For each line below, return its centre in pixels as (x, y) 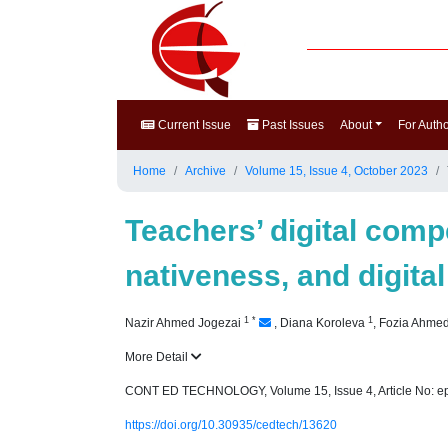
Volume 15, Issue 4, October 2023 (336, 171)
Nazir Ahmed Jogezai (184, 323)
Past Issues (291, 125)
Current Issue (193, 125)
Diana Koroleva (324, 323)
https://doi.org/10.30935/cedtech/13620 (231, 425)
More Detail (158, 357)
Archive (205, 171)
